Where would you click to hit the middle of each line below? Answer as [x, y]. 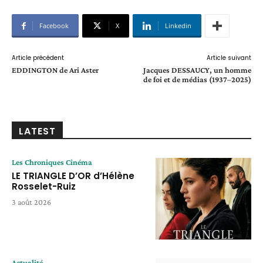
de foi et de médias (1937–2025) [197, 80]
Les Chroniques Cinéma [52, 162]
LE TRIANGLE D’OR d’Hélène [73, 176]
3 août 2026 [31, 202]
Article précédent [38, 58]
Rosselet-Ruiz [44, 187]
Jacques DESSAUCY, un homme [197, 70]
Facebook [54, 26]
